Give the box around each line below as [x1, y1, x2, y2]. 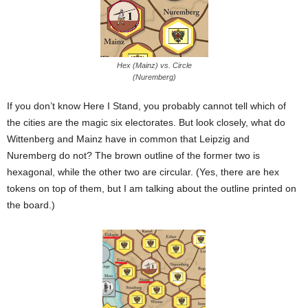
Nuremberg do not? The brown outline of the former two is [7, 149, 260, 161]
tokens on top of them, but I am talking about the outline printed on [7, 182, 296, 194]
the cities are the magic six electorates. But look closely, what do [7, 116, 285, 128]
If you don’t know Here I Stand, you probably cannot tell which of [7, 100, 286, 111]
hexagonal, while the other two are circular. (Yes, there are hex [7, 166, 279, 177]
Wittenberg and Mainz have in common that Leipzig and [7, 133, 250, 144]
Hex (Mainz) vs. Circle [116, 60, 192, 69]
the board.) [7, 199, 55, 210]
